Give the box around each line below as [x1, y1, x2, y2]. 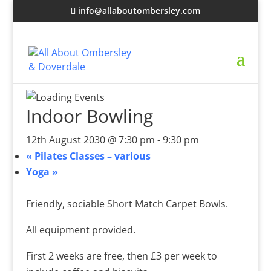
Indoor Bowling [25, 103, 153, 128]
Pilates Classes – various [31, 149, 151, 163]
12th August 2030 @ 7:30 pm [25, 133, 155, 146]
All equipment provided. [25, 223, 135, 237]
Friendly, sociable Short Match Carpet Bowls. [25, 197, 228, 211]
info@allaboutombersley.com [77, 4, 200, 16]
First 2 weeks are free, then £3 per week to [25, 249, 217, 263]
